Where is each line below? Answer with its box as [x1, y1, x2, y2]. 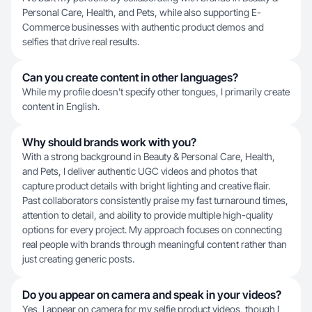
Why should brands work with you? [22, 135, 196, 149]
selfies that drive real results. [22, 36, 139, 47]
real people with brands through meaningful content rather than [22, 238, 287, 250]
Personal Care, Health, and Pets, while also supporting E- [22, 6, 261, 18]
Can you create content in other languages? [22, 70, 238, 84]
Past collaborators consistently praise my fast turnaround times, [22, 194, 288, 206]
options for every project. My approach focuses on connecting [22, 224, 282, 235]
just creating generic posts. [22, 253, 134, 265]
